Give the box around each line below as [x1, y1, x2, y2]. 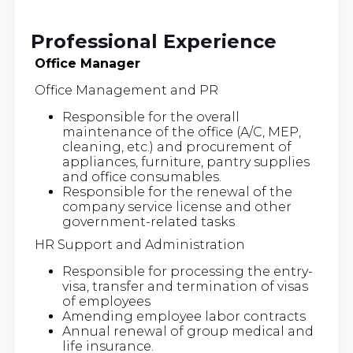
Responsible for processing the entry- [61, 263, 313, 279]
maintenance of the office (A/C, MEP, [61, 124, 301, 139]
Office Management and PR [34, 82, 218, 98]
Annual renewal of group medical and [61, 323, 314, 339]
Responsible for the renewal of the [61, 184, 292, 199]
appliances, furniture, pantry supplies [61, 154, 310, 169]
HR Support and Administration [34, 236, 245, 252]
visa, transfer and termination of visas [61, 278, 308, 294]
